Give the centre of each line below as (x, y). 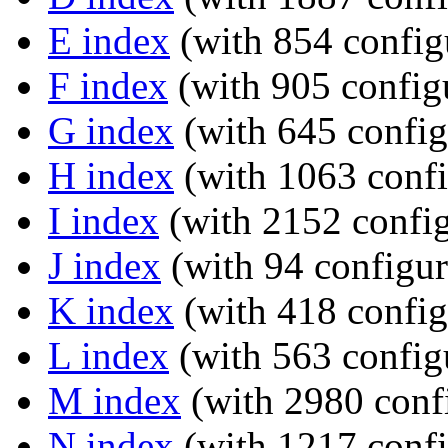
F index (108, 85)
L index (108, 355)
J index (104, 265)
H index (111, 175)
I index (103, 220)
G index (111, 130)
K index (111, 310)
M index (114, 400)
